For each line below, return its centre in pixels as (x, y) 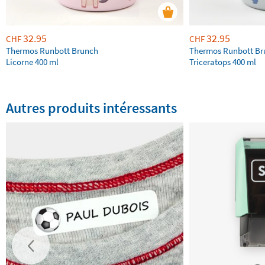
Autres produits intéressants (91, 108)
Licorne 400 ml (32, 62)
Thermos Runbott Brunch (52, 51)
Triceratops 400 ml (223, 62)
